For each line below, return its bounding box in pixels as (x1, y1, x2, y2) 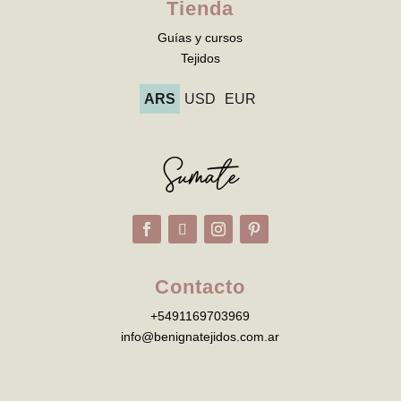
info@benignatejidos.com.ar (121, 329, 280, 345)
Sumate (162, 151, 238, 205)
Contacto (155, 276, 246, 299)
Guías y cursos (158, 30, 243, 46)
